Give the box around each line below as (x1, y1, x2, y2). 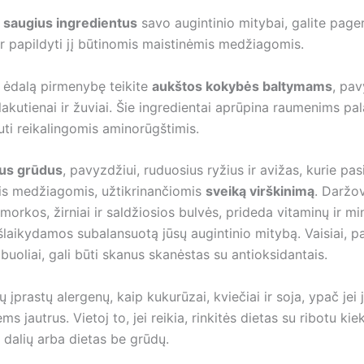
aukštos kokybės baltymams (152, 77, 332, 94)
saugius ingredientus (3, 15, 137, 32)
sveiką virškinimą (206, 183, 314, 200)
